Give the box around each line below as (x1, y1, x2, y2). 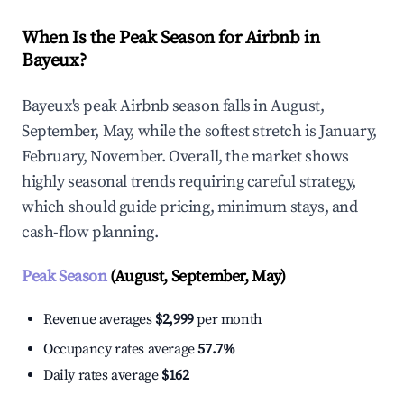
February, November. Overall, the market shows (22, 146, 350, 168)
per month (193, 310, 262, 329)
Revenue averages (43, 310, 156, 329)
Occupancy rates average (43, 340, 198, 359)
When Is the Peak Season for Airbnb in (22, 27, 320, 50)
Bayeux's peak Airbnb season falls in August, (22, 96, 325, 117)
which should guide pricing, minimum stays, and (22, 197, 358, 218)
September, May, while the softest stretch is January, (22, 121, 377, 142)
